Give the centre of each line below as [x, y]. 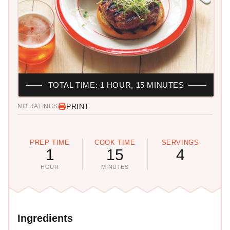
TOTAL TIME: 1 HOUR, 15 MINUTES [116, 85]
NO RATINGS [38, 107]
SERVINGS [180, 143]
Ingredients [45, 218]
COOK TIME [115, 143]
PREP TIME [50, 143]
